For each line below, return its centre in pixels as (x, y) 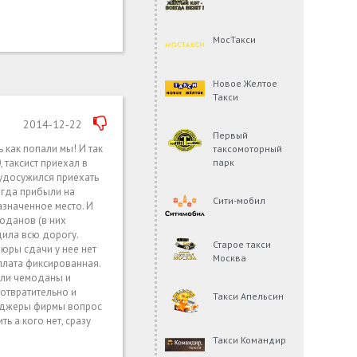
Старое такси (242, 244)
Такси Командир (250, 339)
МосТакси (235, 39)
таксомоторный (248, 148)
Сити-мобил (239, 200)
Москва (230, 257)
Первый (231, 135)
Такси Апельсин (249, 296)
